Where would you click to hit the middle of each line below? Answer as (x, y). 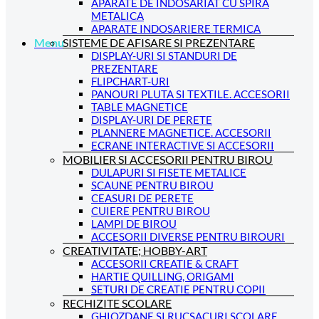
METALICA (117, 16)
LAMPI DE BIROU (134, 224)
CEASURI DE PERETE (142, 198)
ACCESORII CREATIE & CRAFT (165, 263)
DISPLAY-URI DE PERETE (152, 120)
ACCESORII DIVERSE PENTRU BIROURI (188, 236)
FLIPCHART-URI (130, 81)
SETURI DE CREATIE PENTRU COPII (178, 289)
